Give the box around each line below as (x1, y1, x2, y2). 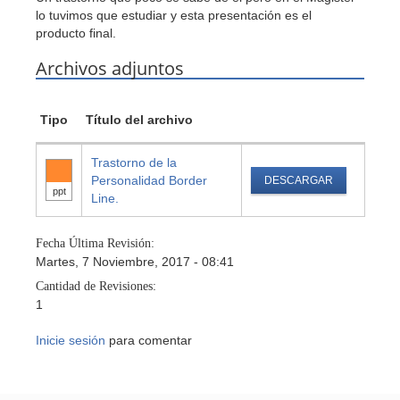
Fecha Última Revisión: (36, 237, 158, 250)
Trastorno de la (91, 155, 177, 170)
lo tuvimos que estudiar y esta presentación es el (36, 8, 312, 22)
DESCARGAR (264, 174, 333, 187)
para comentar (105, 333, 192, 347)
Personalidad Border (91, 173, 207, 187)
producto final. (36, 26, 116, 40)
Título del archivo (86, 112, 193, 127)
